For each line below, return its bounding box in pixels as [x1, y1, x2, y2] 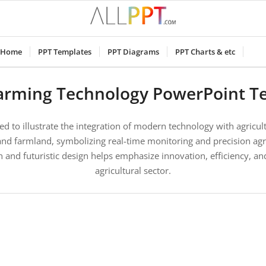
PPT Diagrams [107, 46, 159, 57]
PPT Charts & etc [175, 46, 235, 57]
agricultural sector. [95, 164, 171, 176]
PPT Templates [37, 46, 91, 57]
